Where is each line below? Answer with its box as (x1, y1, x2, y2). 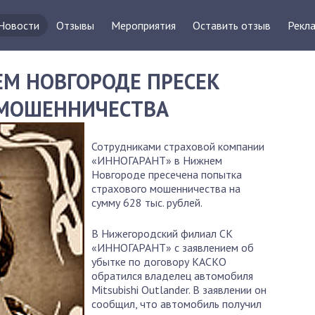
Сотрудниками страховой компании (91, 139, 264, 153)
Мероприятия (111, 18, 176, 32)
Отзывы (56, 18, 94, 32)
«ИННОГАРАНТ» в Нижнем (91, 153, 222, 167)
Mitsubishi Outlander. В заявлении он (91, 283, 266, 297)
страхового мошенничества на (91, 181, 240, 195)
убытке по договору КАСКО (91, 255, 226, 269)
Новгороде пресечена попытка (91, 167, 242, 181)
